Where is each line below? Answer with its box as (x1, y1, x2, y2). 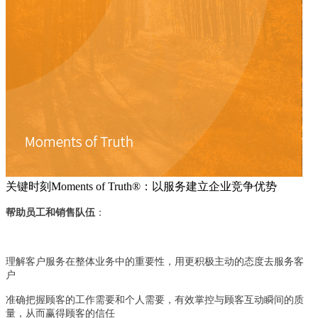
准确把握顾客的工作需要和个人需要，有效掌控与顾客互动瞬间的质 (6, 295, 304, 306)
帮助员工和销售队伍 (6, 207, 95, 219)
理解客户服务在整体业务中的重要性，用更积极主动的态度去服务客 (6, 256, 304, 268)
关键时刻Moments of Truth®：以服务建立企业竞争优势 (6, 180, 277, 193)
